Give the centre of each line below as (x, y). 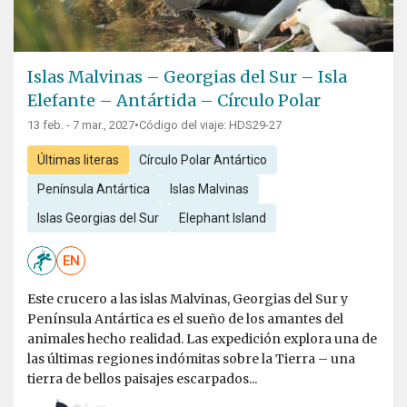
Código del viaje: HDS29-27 (210, 125)
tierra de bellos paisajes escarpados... (142, 379)
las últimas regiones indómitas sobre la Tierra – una (191, 359)
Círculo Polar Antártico (203, 160)
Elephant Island (222, 218)
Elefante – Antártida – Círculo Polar (174, 101)
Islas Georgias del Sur (98, 218)
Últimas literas (78, 160)
